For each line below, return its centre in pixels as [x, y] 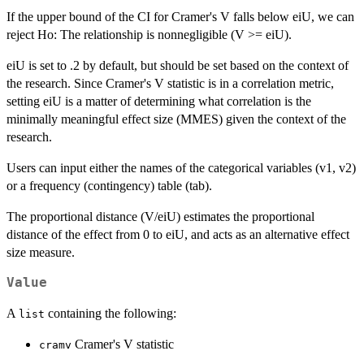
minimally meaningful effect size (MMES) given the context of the [176, 119]
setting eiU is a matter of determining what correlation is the [159, 101]
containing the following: [110, 313]
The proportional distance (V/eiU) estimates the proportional [160, 216]
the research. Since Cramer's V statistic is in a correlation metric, [170, 83]
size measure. [41, 252]
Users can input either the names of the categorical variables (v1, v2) [181, 167]
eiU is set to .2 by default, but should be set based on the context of [178, 65]
